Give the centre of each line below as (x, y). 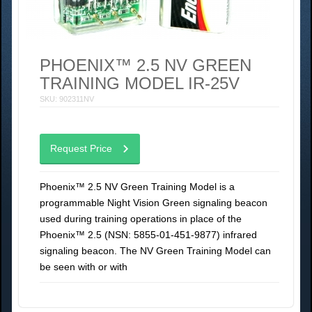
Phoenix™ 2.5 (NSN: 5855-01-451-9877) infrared (148, 235)
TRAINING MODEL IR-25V (140, 83)
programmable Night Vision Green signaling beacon (154, 203)
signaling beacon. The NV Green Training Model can (155, 251)
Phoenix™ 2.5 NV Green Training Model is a (137, 187)
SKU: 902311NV (67, 99)
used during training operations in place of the (141, 219)
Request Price (81, 148)
